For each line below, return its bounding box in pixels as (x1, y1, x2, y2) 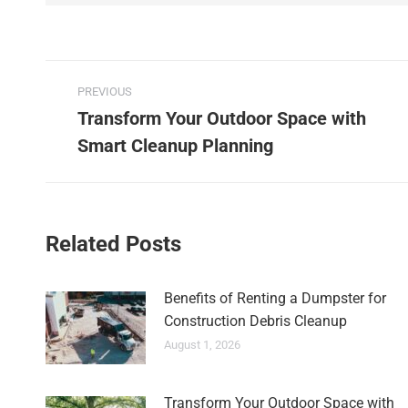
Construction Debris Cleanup (164, 311, 347, 330)
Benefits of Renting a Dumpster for (164, 289, 386, 307)
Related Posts (46, 230, 181, 257)
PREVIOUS (77, 84, 132, 98)
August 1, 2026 (164, 337, 240, 352)
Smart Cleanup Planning (77, 134, 273, 157)
